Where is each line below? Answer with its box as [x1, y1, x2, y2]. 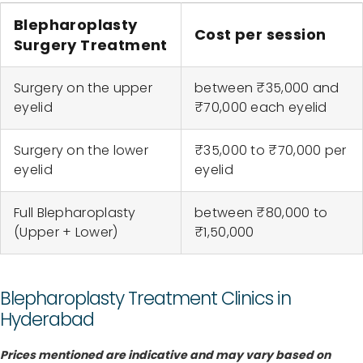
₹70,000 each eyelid [194, 98, 327, 117]
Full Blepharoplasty [14, 203, 136, 223]
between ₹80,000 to [194, 203, 328, 223]
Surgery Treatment [14, 35, 168, 56]
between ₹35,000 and [194, 79, 340, 98]
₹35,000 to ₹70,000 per [194, 141, 347, 160]
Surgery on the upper [14, 79, 153, 98]
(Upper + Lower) [14, 223, 118, 242]
